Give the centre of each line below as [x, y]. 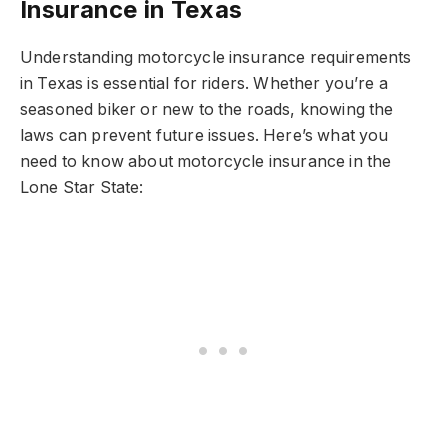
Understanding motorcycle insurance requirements [216, 57]
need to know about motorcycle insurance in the [206, 161]
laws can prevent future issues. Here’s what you [204, 135]
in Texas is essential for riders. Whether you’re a [204, 83]
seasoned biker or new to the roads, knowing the [207, 109]
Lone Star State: [82, 187]
